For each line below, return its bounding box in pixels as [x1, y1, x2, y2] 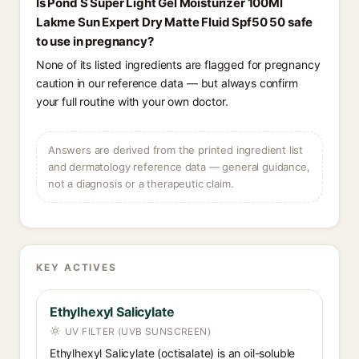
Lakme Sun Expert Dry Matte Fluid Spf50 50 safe [36, 14, 313, 30]
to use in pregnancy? [36, 34, 154, 49]
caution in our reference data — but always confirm [36, 76, 298, 90]
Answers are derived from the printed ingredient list [48, 143, 304, 156]
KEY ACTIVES [36, 261, 118, 273]
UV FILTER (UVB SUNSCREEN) [65, 325, 211, 337]
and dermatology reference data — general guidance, [48, 160, 310, 173]
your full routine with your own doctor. [36, 95, 228, 108]
